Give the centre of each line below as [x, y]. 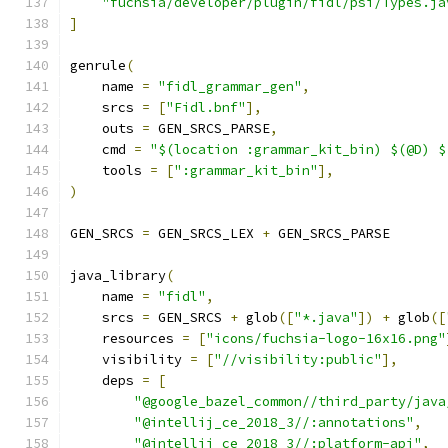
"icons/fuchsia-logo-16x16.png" [326, 338]
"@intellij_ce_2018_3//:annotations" [274, 422]
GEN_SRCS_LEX [206, 233]
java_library [118, 275]
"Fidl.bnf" [206, 107]
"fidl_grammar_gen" [230, 86]
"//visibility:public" [298, 359]
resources [126, 338]
